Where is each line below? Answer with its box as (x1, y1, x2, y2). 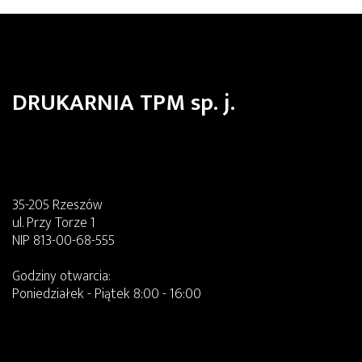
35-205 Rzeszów (12, 192, 103, 217)
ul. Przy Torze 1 (12, 210, 95, 234)
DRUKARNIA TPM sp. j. (12, 83, 235, 122)
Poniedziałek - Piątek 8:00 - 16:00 (12, 281, 201, 305)
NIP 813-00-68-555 (12, 228, 115, 252)
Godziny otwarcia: (12, 263, 111, 288)
